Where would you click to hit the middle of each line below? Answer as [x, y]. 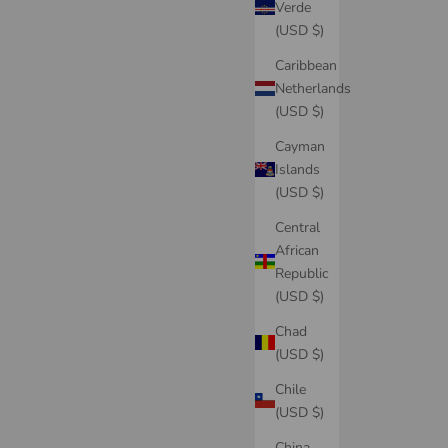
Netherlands [313, 88]
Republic [301, 273]
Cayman [300, 146]
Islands [297, 169]
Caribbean [306, 65]
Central [297, 227]
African [297, 250]
